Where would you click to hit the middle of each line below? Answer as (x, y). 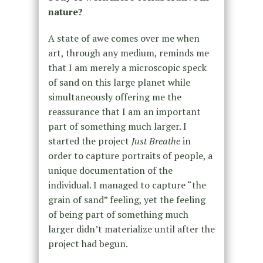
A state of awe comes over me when (124, 38)
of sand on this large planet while (119, 82)
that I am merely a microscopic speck (127, 67)
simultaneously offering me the (114, 97)
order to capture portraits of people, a (130, 155)
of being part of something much (118, 214)
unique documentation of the (110, 170)
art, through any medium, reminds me (128, 53)
